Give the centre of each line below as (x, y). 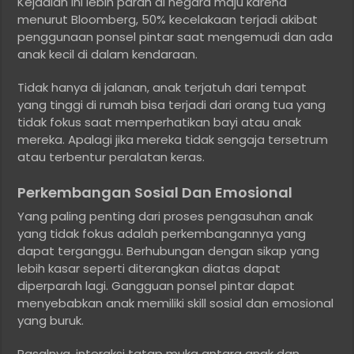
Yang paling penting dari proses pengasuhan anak (166, 217)
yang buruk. (51, 321)
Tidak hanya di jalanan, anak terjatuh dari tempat (162, 88)
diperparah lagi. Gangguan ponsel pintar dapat (156, 286)
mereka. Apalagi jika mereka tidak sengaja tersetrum (173, 140)
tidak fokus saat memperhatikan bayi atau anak (160, 122)
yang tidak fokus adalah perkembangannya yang (162, 234)
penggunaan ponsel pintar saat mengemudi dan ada (175, 37)
